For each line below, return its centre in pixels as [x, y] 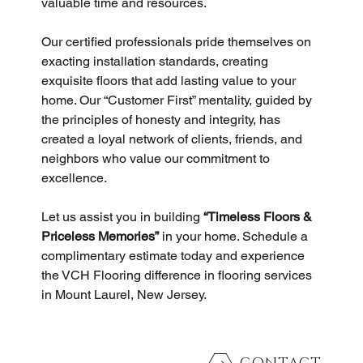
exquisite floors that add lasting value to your [170, 81]
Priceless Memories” [100, 237]
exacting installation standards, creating [156, 62]
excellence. [74, 178]
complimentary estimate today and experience [174, 256]
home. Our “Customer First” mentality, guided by [178, 100]
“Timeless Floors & [259, 217]
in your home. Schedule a [235, 237]
